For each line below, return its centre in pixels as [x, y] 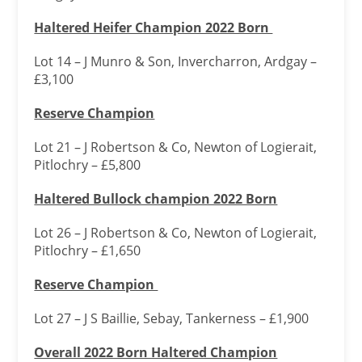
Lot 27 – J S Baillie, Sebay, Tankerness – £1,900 [173, 318]
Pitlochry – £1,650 [89, 250]
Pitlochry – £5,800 [89, 165]
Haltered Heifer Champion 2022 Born [154, 27]
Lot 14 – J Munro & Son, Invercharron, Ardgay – [176, 61]
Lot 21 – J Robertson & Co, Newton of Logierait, [176, 147]
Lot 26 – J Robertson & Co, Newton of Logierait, [176, 233]
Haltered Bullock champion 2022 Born [156, 199]
